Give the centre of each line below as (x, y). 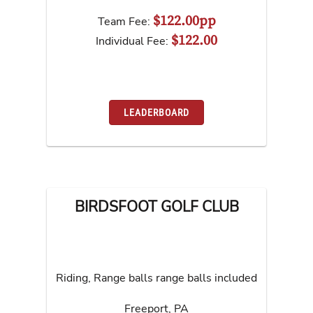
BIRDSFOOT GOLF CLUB (156, 206)
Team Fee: (125, 22)
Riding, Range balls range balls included (156, 278)
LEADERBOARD (156, 112)
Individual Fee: (133, 42)
